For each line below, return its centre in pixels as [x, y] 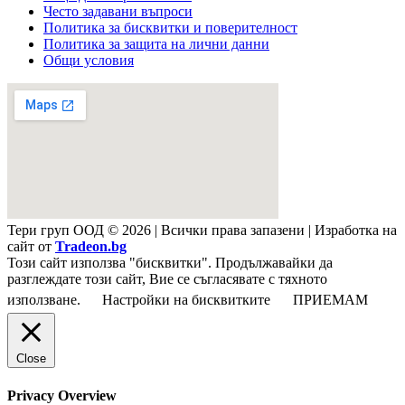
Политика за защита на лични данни [156, 44]
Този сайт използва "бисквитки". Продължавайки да [170, 263]
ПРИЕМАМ [330, 300]
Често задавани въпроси [118, 12]
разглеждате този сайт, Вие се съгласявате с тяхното [167, 279]
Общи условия [89, 61]
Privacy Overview [62, 395]
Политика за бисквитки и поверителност [170, 28]
